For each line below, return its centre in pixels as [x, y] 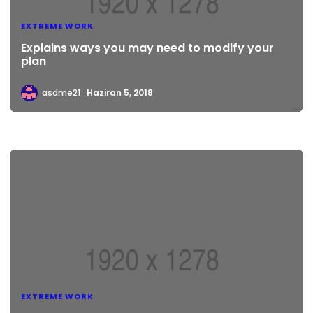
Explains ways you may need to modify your [147, 48]
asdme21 [61, 93]
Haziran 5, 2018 [120, 93]
